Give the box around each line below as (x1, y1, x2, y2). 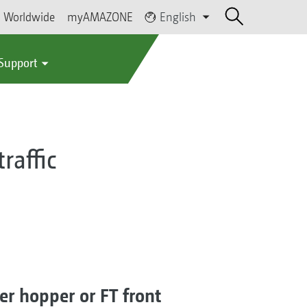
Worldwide (3, 10, 56, 24)
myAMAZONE (67, 10, 134, 24)
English (160, 10, 197, 24)
